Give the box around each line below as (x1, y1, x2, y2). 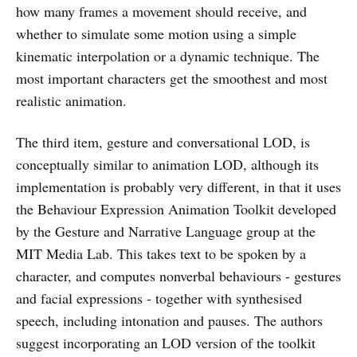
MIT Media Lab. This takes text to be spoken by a (16, 244, 306, 263)
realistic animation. (16, 91, 127, 110)
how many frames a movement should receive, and (16, 2, 307, 21)
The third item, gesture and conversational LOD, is (16, 132, 310, 151)
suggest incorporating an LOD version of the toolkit (16, 333, 316, 352)
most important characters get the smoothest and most (16, 69, 328, 88)
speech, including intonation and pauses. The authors (16, 311, 323, 330)
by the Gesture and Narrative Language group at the (16, 222, 316, 241)
